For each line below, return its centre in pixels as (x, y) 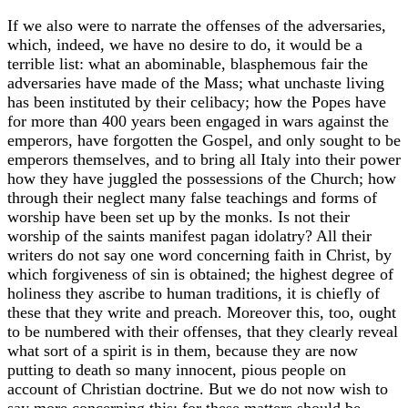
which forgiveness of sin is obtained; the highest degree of (200, 274)
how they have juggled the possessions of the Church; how (202, 178)
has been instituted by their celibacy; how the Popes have (197, 102)
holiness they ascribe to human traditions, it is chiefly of (194, 293)
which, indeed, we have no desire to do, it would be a (185, 44)
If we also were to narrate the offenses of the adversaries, (197, 25)
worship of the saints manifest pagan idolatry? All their (189, 235)
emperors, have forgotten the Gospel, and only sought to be (204, 140)
